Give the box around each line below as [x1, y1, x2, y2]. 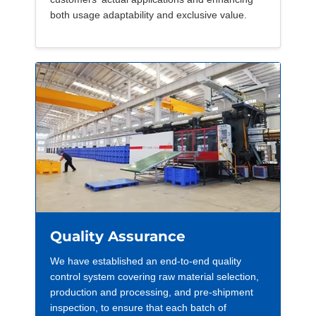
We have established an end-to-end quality [50, 255, 241, 267]
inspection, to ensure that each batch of [50, 301, 226, 313]
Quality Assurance [50, 227, 186, 245]
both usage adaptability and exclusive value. [50, 9, 247, 21]
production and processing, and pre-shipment [50, 286, 253, 298]
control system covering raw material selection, [50, 270, 259, 282]
